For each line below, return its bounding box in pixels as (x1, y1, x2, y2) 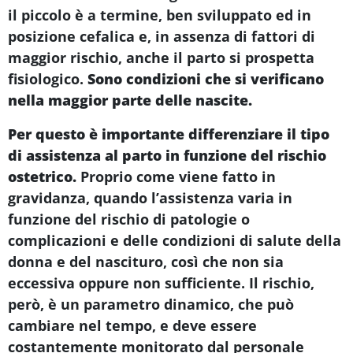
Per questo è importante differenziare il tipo (8, 124, 329, 143)
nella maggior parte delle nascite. (8, 90, 252, 110)
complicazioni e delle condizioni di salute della (8, 230, 341, 250)
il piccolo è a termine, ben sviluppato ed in (8, 5, 311, 24)
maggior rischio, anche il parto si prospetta (8, 47, 314, 67)
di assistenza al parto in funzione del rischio (8, 145, 326, 165)
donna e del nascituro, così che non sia (8, 251, 284, 271)
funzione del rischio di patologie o (8, 209, 250, 229)
